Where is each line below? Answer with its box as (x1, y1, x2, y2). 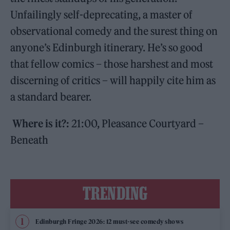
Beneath (10, 133, 49, 147)
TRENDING (82, 183, 148, 203)
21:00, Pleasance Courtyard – (69, 117, 204, 130)
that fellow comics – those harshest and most (10, 57, 214, 71)
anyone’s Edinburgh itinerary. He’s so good (10, 41, 203, 54)
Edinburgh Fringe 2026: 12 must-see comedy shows (35, 217, 184, 225)
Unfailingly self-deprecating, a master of (10, 8, 193, 22)
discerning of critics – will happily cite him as (10, 74, 216, 87)
